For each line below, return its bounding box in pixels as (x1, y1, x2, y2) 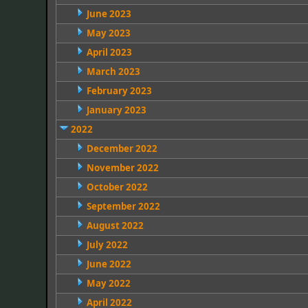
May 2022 (86, 277, 131, 289)
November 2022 (86, 162, 159, 174)
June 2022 (86, 258, 131, 270)
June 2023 (86, 8, 131, 20)
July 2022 (86, 239, 128, 251)
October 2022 (86, 181, 148, 193)
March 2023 (86, 65, 140, 78)
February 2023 (86, 85, 152, 97)
